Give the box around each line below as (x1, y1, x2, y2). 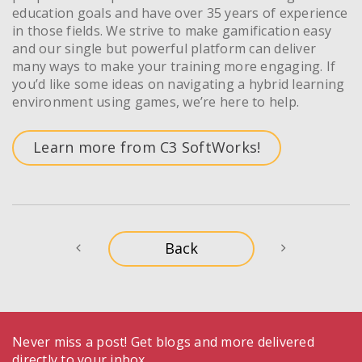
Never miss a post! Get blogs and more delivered (12, 332, 314, 351)
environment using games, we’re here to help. (12, 92, 299, 111)
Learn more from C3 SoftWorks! (33, 137, 261, 158)
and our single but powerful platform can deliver (12, 39, 316, 57)
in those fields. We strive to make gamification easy (12, 21, 331, 40)
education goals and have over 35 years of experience (12, 3, 347, 22)
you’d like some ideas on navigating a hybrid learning (12, 74, 345, 93)
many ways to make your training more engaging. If (12, 57, 336, 75)
